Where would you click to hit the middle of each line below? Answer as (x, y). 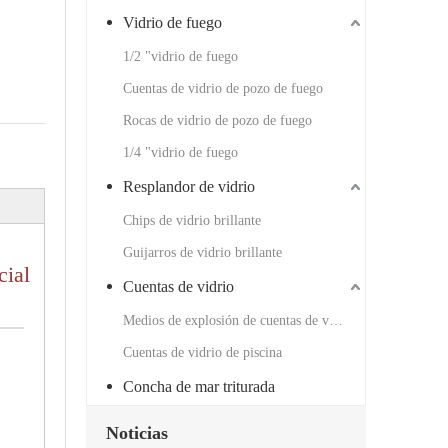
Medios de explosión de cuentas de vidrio (336, 321)
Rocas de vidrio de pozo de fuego (217, 121)
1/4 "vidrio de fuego (180, 153)
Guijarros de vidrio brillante (202, 253)
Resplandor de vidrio (189, 187)
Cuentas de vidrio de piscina (202, 353)
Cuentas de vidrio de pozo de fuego (223, 89)
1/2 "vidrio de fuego (180, 57)
